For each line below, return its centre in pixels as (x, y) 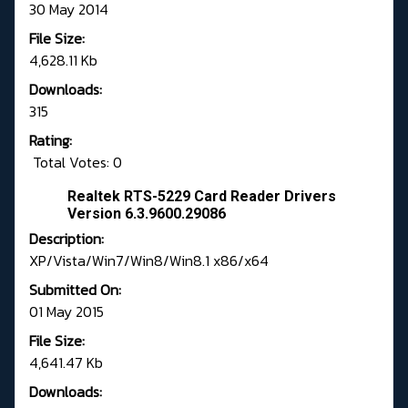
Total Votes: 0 (76, 163)
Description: (66, 239)
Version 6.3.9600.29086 (147, 214)
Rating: (51, 141)
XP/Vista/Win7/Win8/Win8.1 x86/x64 (149, 261)
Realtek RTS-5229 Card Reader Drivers (202, 197)
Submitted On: (75, 290)
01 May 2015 (66, 312)
